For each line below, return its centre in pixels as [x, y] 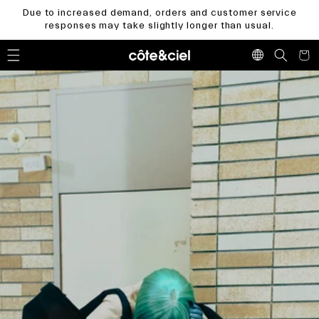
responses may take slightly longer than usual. [159, 26]
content [39, 19]
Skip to [37, 7]
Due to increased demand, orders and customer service [159, 13]
